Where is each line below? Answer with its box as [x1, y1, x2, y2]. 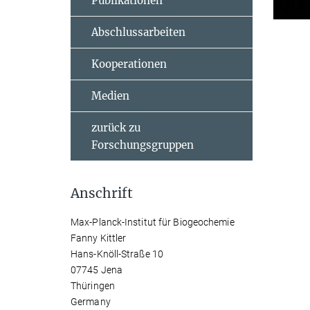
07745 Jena [71, 264, 122, 275]
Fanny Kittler [71, 232, 127, 244]
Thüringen [71, 280, 115, 291]
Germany [71, 296, 111, 307]
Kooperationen [91, 57, 167, 71]
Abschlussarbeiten [91, 26, 185, 39]
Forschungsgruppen [91, 138, 194, 152]
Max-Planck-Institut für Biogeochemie [71, 217, 235, 228]
